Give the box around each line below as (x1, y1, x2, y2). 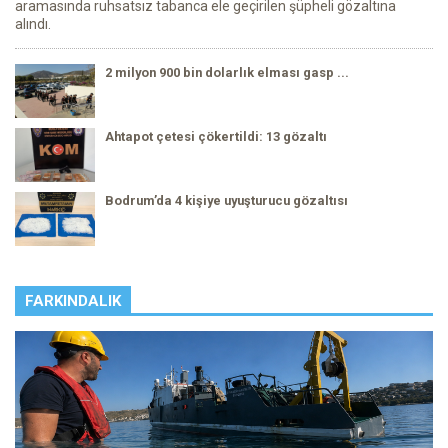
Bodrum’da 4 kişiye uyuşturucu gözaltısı (105, 193, 348, 209)
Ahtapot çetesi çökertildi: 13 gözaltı (105, 129, 327, 145)
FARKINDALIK (25, 292, 121, 311)
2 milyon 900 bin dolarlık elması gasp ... (105, 65, 349, 81)
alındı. (15, 16, 51, 33)
